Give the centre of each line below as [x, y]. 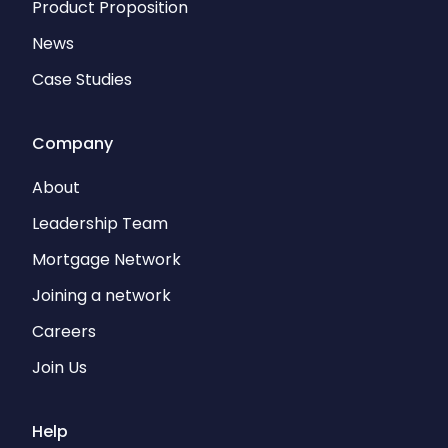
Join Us [59, 367]
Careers [64, 331]
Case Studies [82, 79]
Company [72, 143]
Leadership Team [100, 223]
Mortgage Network [106, 259]
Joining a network [101, 295]
